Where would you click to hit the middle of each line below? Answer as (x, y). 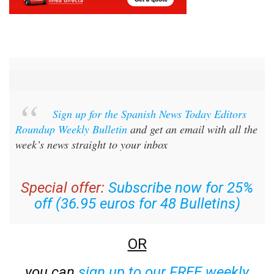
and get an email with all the (192, 129)
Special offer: (63, 187)
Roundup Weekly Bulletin (71, 129)
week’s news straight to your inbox (91, 144)
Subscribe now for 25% (181, 187)
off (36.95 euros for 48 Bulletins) (137, 203)
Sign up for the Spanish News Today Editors (149, 113)
